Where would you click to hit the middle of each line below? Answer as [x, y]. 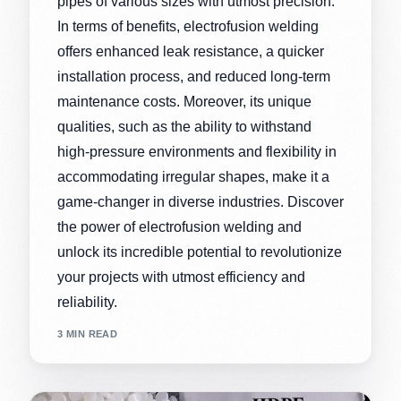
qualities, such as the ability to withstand [184, 126]
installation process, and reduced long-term [193, 76]
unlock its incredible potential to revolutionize [199, 252]
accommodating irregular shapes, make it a [193, 176]
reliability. [87, 302]
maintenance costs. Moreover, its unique [184, 101]
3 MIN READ [87, 334]
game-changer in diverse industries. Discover [200, 201]
